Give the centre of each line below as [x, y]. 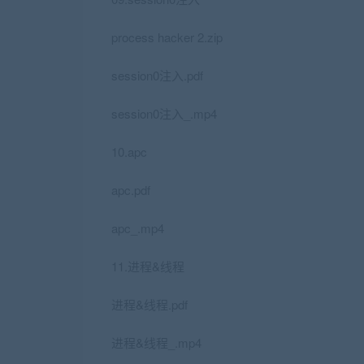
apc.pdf [131, 190]
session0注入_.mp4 [164, 113]
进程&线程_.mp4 [156, 342]
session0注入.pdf [157, 75]
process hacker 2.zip [167, 37]
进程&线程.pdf [149, 304]
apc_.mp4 [138, 228]
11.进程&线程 [148, 266]
